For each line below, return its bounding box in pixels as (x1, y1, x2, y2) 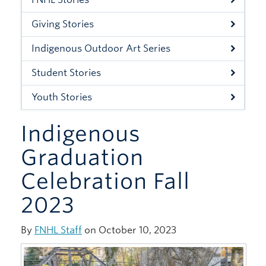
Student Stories (31, 67, 101, 78)
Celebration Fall (21, 168, 190, 194)
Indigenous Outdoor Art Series (31, 43, 170, 54)
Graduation (21, 144, 144, 170)
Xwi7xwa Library (12, 14, 80, 23)
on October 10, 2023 (82, 224, 176, 236)
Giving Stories (31, 18, 94, 30)
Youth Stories (31, 91, 92, 103)
